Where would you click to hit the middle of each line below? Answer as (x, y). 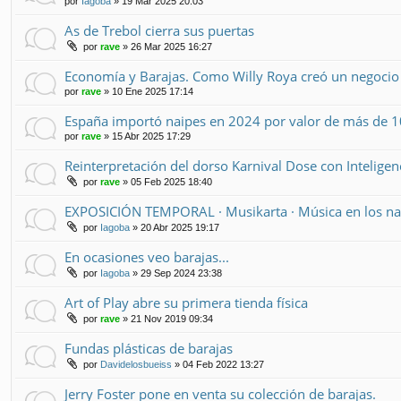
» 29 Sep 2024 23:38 (176, 273)
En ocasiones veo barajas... (147, 256)
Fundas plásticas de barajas (149, 348)
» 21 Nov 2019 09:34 (166, 318)
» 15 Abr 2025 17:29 (146, 136)
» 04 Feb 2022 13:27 (218, 364)
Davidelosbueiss (136, 364)
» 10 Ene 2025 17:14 (147, 91)
